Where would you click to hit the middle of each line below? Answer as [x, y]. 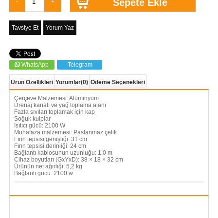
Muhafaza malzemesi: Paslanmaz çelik [65, 133]
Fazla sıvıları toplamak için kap [54, 112]
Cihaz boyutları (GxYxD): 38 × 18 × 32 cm [68, 160]
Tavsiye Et [25, 28]
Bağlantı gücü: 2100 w [43, 173]
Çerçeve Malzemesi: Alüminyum [56, 99]
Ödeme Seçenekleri [118, 82]
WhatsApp [35, 65]
